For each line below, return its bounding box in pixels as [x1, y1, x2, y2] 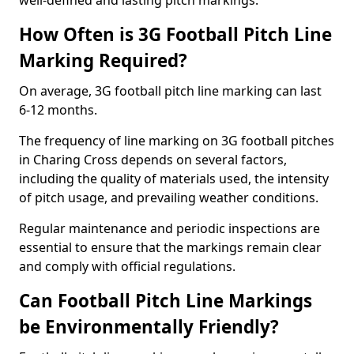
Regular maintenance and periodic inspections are [19, 220, 320, 237]
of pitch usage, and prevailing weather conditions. [19, 189, 318, 206]
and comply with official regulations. [19, 258, 235, 275]
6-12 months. [19, 101, 97, 119]
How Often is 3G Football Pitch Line [19, 22, 332, 47]
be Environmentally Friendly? [19, 314, 279, 339]
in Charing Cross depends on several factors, [19, 151, 287, 168]
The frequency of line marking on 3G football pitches [19, 132, 334, 149]
